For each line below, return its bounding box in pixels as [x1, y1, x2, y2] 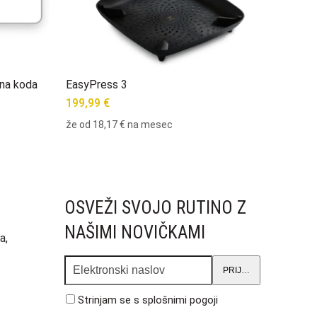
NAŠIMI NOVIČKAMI [64, 222, 205, 243]
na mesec [125, 119, 173, 131]
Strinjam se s [77, 294, 142, 307]
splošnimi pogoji [142, 294, 218, 307]
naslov [63, 271, 96, 285]
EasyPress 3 [66, 78, 128, 92]
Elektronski [63, 255, 119, 270]
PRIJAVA [222, 265, 257, 276]
